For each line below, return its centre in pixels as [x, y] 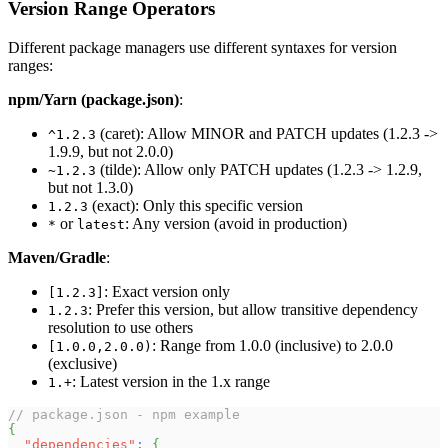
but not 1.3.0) [90, 187]
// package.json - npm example [124, 414]
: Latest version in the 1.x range [171, 381]
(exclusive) [82, 363]
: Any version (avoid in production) [236, 223]
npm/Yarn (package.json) [93, 99]
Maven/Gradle [57, 257]
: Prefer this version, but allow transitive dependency [253, 309]
